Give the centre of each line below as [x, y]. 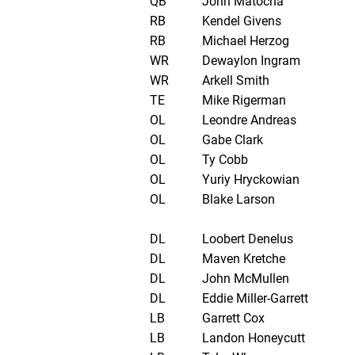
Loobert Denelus [247, 239]
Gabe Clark [232, 140]
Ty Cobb [225, 160]
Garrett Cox [233, 319]
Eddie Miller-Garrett [255, 299]
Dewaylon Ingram [251, 61]
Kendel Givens [241, 21]
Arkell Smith [235, 81]
